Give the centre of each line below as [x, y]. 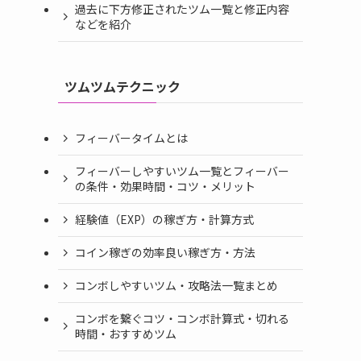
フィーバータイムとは [131, 138]
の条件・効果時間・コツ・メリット [165, 187]
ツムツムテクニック [122, 86]
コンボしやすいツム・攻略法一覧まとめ [176, 286]
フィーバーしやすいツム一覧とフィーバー [182, 171]
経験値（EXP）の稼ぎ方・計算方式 [164, 220]
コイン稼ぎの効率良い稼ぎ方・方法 [165, 253]
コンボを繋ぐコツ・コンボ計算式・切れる [182, 319]
